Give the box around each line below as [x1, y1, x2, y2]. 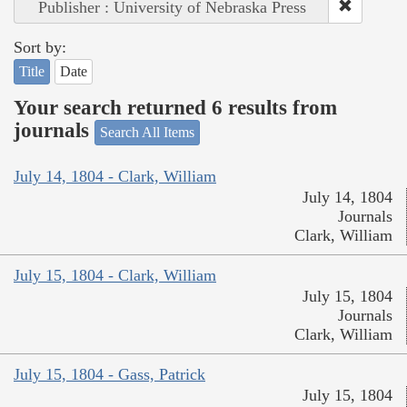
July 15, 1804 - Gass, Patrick [14, 365, 205, 384]
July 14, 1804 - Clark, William [14, 167, 216, 186]
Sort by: [14, 37, 66, 56]
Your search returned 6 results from [14, 96, 337, 120]
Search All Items [100, 124, 194, 140]
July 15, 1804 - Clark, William [14, 266, 216, 285]
